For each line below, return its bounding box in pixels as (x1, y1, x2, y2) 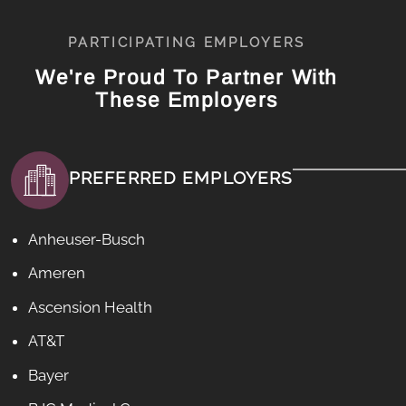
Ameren (28, 264, 86, 283)
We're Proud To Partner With (35, 66, 338, 89)
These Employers (95, 89, 278, 111)
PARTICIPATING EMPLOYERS (68, 34, 305, 50)
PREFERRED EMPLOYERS (69, 167, 294, 188)
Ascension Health (28, 297, 153, 316)
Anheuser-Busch (28, 230, 146, 248)
